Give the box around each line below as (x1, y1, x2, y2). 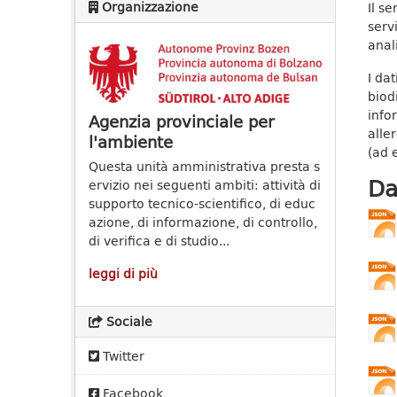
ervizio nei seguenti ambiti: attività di (89, 175, 321, 195)
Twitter (99, 346, 144, 366)
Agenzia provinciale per (89, 109, 274, 135)
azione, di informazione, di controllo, (89, 213, 317, 232)
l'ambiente (89, 129, 173, 155)
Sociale (103, 312, 152, 331)
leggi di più (89, 264, 158, 284)
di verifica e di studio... (89, 231, 230, 251)
